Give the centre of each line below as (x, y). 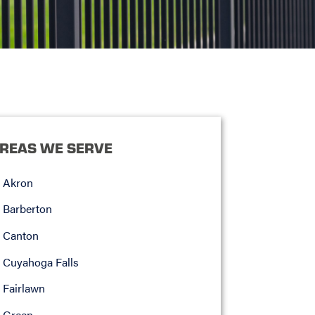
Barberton (27, 209)
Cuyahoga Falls (40, 262)
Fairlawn (24, 288)
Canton (20, 235)
